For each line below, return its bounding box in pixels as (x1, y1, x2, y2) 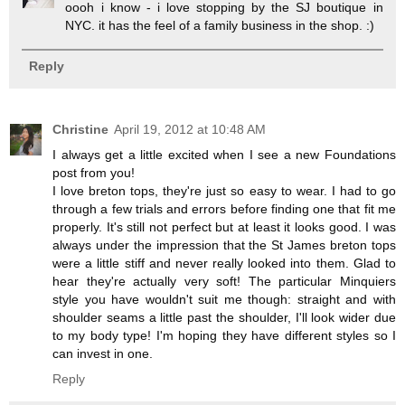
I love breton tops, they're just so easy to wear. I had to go (52, 184, 396, 199)
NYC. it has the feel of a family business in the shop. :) (65, 18, 375, 33)
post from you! (52, 165, 135, 181)
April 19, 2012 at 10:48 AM (114, 122, 266, 137)
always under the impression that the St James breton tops (52, 238, 396, 253)
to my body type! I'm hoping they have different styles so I (52, 328, 396, 344)
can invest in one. (52, 346, 153, 362)
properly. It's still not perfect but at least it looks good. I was (52, 220, 396, 235)
